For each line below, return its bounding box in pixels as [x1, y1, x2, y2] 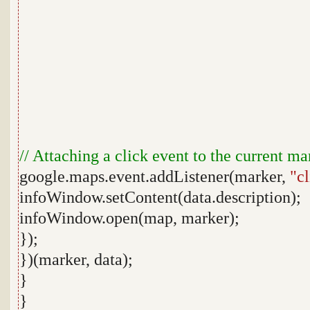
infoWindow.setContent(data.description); [19, 188, 301, 206]
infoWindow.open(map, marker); [19, 209, 239, 227]
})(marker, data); [19, 250, 133, 268]
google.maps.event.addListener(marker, [19, 167, 290, 185]
